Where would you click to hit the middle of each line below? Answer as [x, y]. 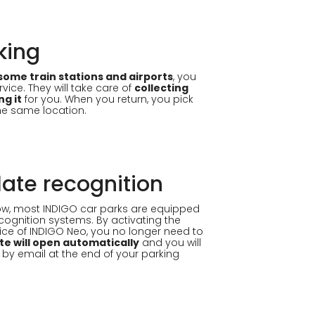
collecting [161, 88]
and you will [170, 243]
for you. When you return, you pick [108, 99]
